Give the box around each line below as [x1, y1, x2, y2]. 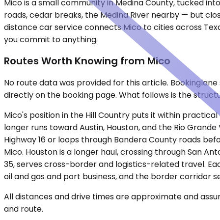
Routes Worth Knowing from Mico [4, 54, 170, 68]
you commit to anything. [4, 33, 98, 45]
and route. [4, 203, 43, 215]
